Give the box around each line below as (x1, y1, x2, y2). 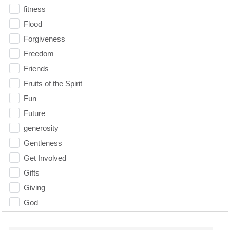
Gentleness (23, 138, 62, 147)
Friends (23, 64, 49, 73)
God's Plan (23, 213, 61, 222)
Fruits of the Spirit (23, 79, 82, 88)
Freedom (23, 49, 54, 58)
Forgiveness (23, 34, 65, 43)
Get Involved (23, 153, 66, 162)
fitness (23, 4, 46, 13)
